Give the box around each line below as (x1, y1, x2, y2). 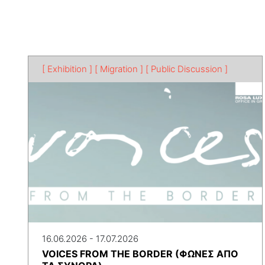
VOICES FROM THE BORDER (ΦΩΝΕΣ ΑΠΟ (42, 247, 238, 260)
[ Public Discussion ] (146, 63, 228, 75)
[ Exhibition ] (42, 63, 92, 75)
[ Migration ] (95, 63, 143, 75)
